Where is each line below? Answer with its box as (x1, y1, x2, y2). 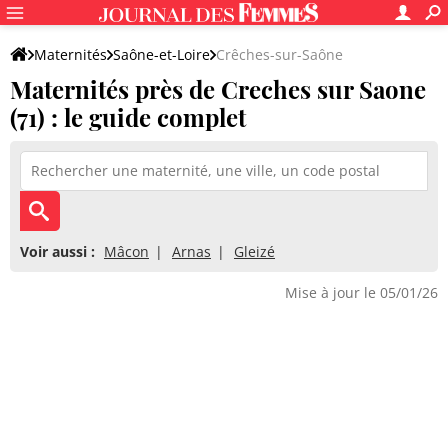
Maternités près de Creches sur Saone (10, 73, 426, 105)
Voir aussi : (20, 242, 95, 261)
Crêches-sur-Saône (216, 45, 343, 64)
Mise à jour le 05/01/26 (285, 283, 438, 302)
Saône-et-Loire (113, 45, 210, 64)
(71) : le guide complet (10, 101, 246, 133)
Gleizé (234, 242, 275, 261)
